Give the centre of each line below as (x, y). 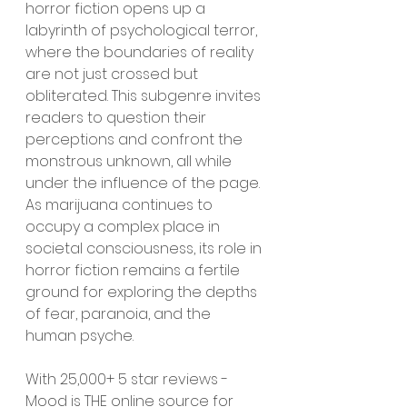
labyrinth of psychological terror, (143, 30)
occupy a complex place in (124, 226)
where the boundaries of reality (141, 52)
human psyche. (79, 335)
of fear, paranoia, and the (120, 313)
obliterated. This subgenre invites (145, 95)
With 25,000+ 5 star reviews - (129, 379)
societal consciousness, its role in (145, 248)
